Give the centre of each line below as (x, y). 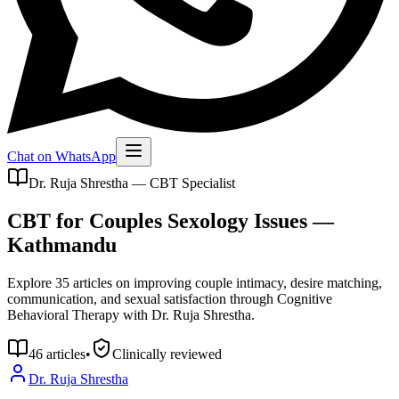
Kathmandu (62, 244)
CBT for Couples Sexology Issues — (171, 220)
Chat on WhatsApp (61, 156)
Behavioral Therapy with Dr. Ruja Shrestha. (131, 314)
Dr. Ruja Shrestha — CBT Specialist (132, 183)
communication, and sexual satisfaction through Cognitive (170, 298)
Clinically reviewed (167, 354)
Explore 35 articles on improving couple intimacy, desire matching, (195, 282)
